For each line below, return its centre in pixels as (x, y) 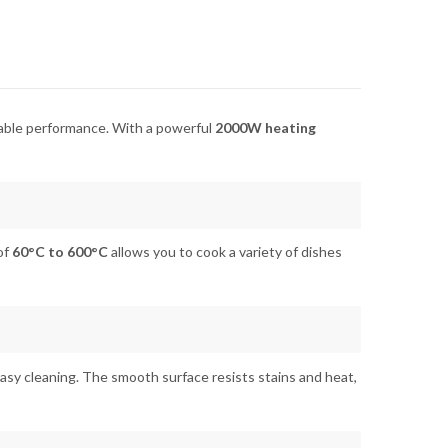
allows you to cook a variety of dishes (225, 252)
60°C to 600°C (60, 252)
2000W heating (265, 128)
